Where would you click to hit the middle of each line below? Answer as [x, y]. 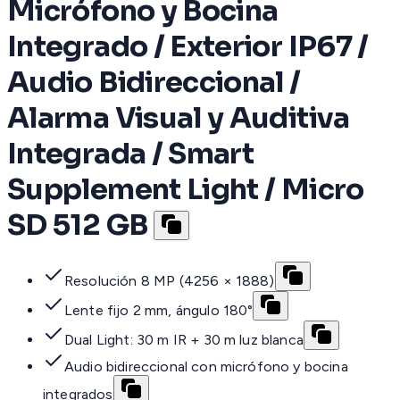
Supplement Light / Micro [186, 189]
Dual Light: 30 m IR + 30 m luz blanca [184, 340]
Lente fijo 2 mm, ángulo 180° [159, 311]
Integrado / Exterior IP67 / [188, 46]
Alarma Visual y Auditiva [179, 117]
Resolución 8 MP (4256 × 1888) [170, 281]
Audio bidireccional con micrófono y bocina [206, 367]
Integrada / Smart [131, 153]
